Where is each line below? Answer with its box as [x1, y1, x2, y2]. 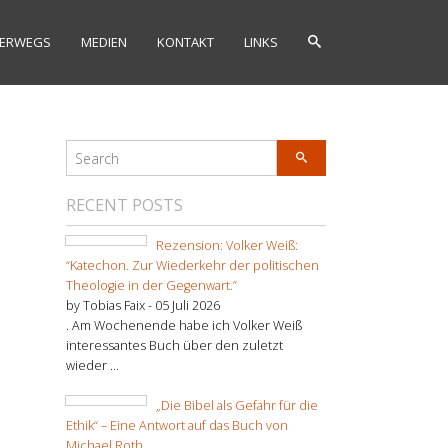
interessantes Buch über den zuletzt [66, 336, 283, 354]
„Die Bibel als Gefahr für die [156, 396, 318, 414]
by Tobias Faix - [66, 296, 155, 314]
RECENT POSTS [66, 193, 183, 216]
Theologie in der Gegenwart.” [66, 276, 237, 294]
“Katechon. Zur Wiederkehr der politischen [66, 256, 319, 274]
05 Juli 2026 [155, 296, 220, 314]
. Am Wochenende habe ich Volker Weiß [66, 316, 302, 334]
